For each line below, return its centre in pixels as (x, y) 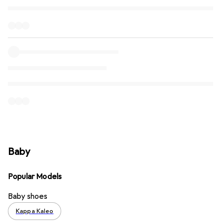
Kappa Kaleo (35, 211)
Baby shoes (28, 196)
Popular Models (35, 176)
